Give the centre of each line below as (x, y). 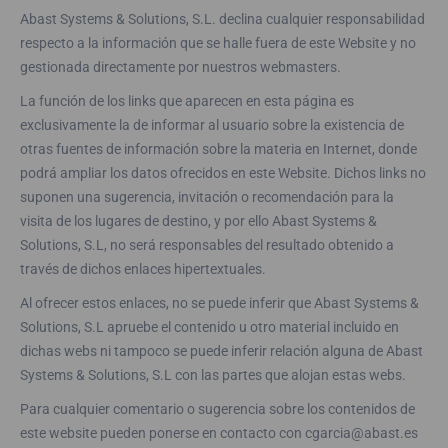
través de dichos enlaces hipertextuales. (143, 269)
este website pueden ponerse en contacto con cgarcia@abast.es (219, 433)
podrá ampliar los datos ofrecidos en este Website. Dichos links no (223, 173)
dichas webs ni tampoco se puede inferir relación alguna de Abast (221, 351)
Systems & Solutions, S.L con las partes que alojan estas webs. (213, 375)
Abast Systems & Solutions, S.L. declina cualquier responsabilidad (222, 19)
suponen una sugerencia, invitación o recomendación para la (207, 197)
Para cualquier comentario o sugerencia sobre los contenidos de (217, 409)
